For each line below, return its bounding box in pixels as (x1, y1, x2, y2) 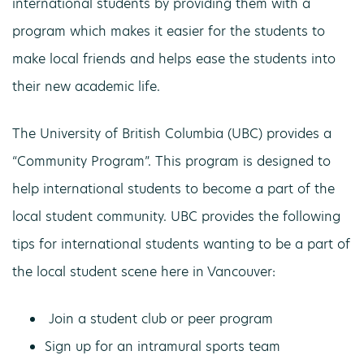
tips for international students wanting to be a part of (12, 235, 350, 253)
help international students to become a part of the (12, 180, 335, 198)
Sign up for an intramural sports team (45, 337, 280, 356)
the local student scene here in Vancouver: (12, 262, 275, 281)
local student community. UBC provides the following (12, 207, 340, 226)
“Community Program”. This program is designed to (12, 152, 331, 171)
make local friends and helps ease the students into (12, 50, 336, 68)
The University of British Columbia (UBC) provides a (12, 124, 331, 143)
